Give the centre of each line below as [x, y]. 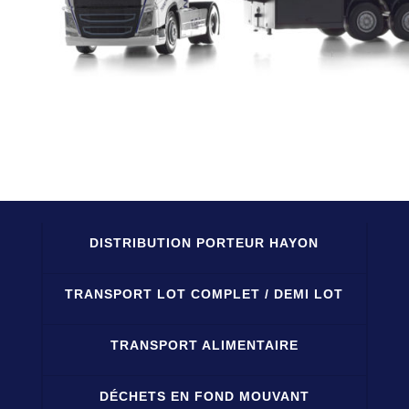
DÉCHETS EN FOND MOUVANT [204, 397]
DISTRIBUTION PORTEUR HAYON [204, 243]
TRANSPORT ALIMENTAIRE [204, 346]
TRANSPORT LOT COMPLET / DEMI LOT [204, 294]
